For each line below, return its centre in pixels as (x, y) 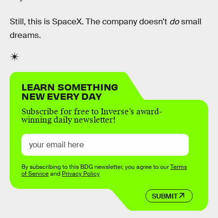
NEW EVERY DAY (62, 96)
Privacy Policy (81, 174)
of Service (35, 174)
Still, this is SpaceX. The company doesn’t (90, 21)
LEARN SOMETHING (70, 87)
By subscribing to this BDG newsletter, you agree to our (96, 167)
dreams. (25, 35)
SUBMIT (164, 196)
